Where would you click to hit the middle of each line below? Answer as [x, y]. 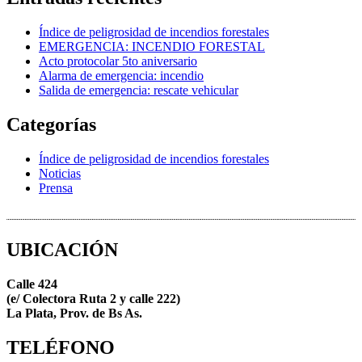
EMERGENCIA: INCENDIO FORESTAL [152, 47]
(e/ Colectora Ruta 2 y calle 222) [93, 298]
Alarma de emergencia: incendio [121, 76]
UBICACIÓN [62, 249]
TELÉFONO [61, 347]
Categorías [51, 125]
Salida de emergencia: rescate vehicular [139, 90]
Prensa [56, 187]
